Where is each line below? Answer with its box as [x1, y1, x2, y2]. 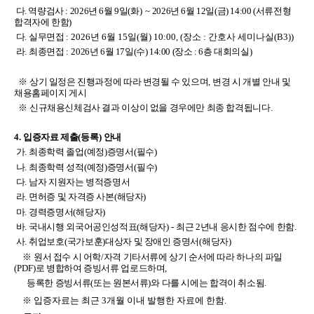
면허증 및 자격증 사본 [29, 191, 114, 203]
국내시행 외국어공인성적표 [29, 221, 137, 232]
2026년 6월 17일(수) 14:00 [71, 46, 171, 57]
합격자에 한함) [14, 16, 71, 27]
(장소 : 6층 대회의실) [170, 46, 252, 57]
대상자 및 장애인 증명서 [105, 236, 200, 247]
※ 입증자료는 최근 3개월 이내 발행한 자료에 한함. [14, 295, 226, 306]
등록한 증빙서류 [14, 277, 91, 288]
